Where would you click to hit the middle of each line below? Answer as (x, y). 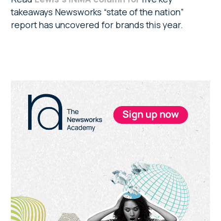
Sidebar (36, 105)
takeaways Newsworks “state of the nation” (98, 12)
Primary (35, 89)
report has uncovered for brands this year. (97, 25)
